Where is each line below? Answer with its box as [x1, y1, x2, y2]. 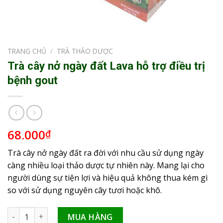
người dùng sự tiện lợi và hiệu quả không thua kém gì [7, 172, 208, 183]
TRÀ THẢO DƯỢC [57, 46, 113, 56]
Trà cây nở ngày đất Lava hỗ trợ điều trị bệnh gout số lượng [7, 207, 219, 217]
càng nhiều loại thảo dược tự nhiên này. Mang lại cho [7, 159, 205, 171]
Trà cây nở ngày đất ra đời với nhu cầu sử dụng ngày [7, 147, 204, 158]
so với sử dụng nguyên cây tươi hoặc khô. [7, 184, 162, 196]
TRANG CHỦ [7, 46, 46, 56]
